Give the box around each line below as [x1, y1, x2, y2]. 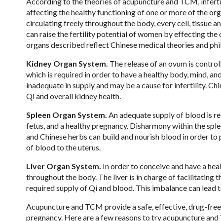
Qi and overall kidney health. [26, 91, 121, 101]
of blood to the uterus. [26, 142, 101, 152]
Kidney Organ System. [26, 58, 108, 68]
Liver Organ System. [26, 161, 101, 171]
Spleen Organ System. [26, 110, 107, 119]
